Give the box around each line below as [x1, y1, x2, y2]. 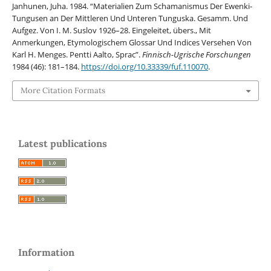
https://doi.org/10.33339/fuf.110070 [80, 60, 208, 72]
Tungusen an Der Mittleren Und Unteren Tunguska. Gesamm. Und [11, 12, 248, 24]
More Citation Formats [20, 85, 105, 96]
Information [18, 246, 74, 259]
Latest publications [18, 137, 107, 150]
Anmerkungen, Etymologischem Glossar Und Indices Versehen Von [11, 36, 252, 48]
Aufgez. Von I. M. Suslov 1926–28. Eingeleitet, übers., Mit [11, 24, 211, 36]
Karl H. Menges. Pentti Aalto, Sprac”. [11, 48, 142, 60]
